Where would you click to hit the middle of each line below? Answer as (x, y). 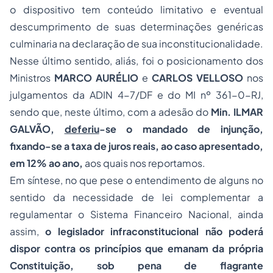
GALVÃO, (37, 129)
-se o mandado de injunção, (181, 129)
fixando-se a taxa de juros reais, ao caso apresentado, (136, 146)
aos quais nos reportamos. (145, 163)
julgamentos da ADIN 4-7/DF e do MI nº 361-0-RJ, (136, 95)
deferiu (82, 129)
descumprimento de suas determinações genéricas (136, 27)
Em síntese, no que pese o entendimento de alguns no (136, 180)
